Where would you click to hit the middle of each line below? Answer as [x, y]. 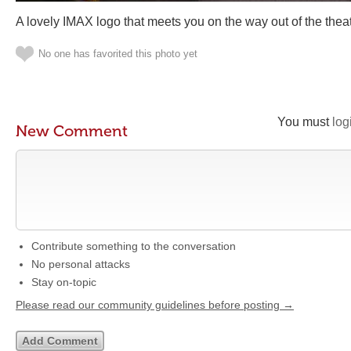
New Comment [72, 131]
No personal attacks [81, 264]
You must [305, 122]
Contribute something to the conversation [134, 246]
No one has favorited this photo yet [118, 54]
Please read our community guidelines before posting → [155, 305]
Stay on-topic [64, 282]
